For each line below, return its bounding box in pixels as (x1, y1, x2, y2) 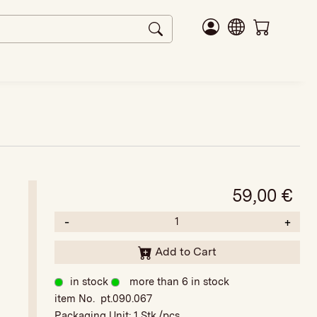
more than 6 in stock (129, 275, 229, 288)
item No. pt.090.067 (54, 292, 152, 305)
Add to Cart (154, 244, 217, 258)
